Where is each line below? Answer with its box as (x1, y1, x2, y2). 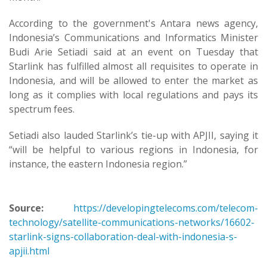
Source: (9, 201, 44, 215)
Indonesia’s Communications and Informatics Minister (9, 31, 258, 44)
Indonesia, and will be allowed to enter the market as (9, 74, 258, 87)
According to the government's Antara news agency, (9, 17, 258, 30)
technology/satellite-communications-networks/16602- (9, 216, 254, 229)
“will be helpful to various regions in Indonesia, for (9, 143, 258, 156)
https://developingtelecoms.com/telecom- (73, 201, 258, 215)
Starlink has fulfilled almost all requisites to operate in (9, 60, 258, 73)
